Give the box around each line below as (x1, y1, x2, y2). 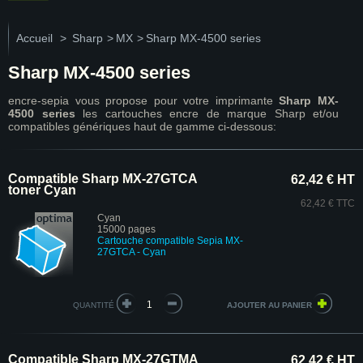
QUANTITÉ (72, 301, 114, 310)
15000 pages (97, 224, 156, 235)
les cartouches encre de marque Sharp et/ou (75, 107, 339, 120)
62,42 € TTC (301, 198, 355, 209)
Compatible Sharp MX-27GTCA (8, 172, 197, 186)
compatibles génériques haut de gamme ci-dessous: (8, 120, 276, 133)
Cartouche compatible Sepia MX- (97, 235, 243, 246)
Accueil (16, 32, 53, 45)
